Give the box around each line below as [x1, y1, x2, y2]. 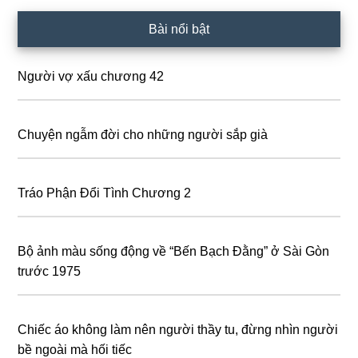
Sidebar [17, 45, 82, 67]
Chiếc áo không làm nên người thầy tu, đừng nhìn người [18, 323, 339, 337]
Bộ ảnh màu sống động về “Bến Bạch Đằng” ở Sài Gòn [18, 245, 330, 259]
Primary [17, 14, 83, 37]
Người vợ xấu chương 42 [18, 70, 165, 84]
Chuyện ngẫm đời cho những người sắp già [18, 128, 268, 142]
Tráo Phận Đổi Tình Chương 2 [18, 186, 192, 201]
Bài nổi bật [149, 22, 209, 37]
